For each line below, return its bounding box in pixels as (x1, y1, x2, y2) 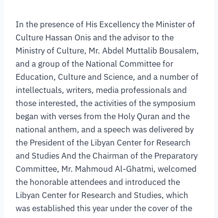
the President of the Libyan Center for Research (16, 137, 191, 148)
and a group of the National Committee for (16, 58, 173, 70)
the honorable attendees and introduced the (16, 177, 180, 188)
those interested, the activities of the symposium (16, 98, 196, 109)
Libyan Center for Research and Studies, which (16, 190, 188, 201)
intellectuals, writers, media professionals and (16, 85, 187, 96)
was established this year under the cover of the (16, 203, 192, 214)
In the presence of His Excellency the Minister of (16, 19, 195, 30)
